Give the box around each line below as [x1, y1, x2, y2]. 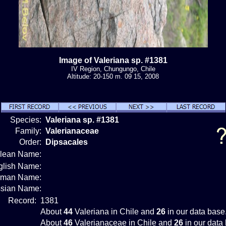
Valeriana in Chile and [73, 207, 156, 216]
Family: [15, 126, 43, 135]
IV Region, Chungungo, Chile [71, 65, 155, 73]
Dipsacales [45, 137, 88, 146]
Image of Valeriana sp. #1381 [59, 55, 167, 65]
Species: [10, 115, 43, 124]
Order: [19, 137, 43, 146]
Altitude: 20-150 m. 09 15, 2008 [67, 72, 159, 80]
